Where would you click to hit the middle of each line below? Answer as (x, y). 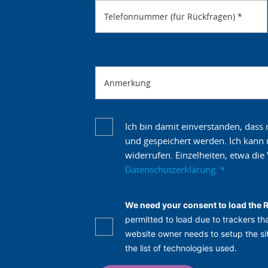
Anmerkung (127, 83)
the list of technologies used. (181, 248)
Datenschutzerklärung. (173, 169)
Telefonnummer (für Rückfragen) (171, 16)
